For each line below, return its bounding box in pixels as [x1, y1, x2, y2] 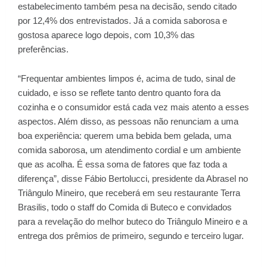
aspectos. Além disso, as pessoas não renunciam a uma [18, 116, 238, 126]
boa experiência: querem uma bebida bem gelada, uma [18, 131, 231, 141]
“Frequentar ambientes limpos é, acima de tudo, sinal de [18, 73, 235, 83]
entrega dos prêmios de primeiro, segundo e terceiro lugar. [18, 231, 246, 241]
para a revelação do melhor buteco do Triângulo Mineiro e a [18, 216, 247, 226]
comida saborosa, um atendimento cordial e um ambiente [18, 145, 241, 155]
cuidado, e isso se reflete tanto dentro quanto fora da [18, 88, 221, 98]
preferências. [18, 44, 71, 54]
